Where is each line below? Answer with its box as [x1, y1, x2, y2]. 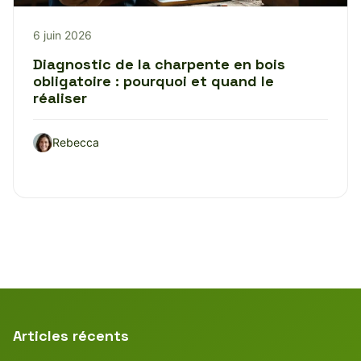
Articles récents [13, 326, 129, 345]
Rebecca [52, 135, 99, 149]
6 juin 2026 [33, 27, 92, 42]
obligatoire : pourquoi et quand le [33, 71, 274, 90]
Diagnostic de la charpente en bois [33, 54, 285, 73]
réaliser [33, 88, 87, 107]
